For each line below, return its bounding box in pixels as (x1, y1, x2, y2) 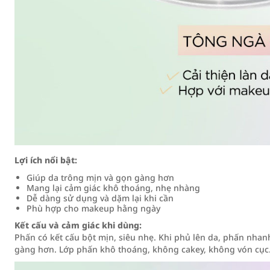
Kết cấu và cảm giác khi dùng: (14, 219, 142, 231)
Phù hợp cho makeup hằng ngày (27, 202, 160, 214)
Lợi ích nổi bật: (14, 154, 77, 166)
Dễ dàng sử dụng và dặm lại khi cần (27, 192, 174, 204)
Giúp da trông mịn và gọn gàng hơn (27, 172, 174, 183)
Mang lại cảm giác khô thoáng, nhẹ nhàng (27, 182, 200, 193)
